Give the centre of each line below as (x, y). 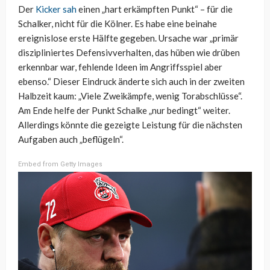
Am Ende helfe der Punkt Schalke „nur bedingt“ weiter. (124, 110)
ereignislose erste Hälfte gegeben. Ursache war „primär (128, 38)
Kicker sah (56, 9)
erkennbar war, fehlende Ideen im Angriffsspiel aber (120, 67)
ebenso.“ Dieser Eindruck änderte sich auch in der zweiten (131, 81)
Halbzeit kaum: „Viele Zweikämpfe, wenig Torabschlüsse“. (130, 96)
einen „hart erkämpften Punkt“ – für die (155, 9)
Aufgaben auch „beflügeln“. (71, 139)
